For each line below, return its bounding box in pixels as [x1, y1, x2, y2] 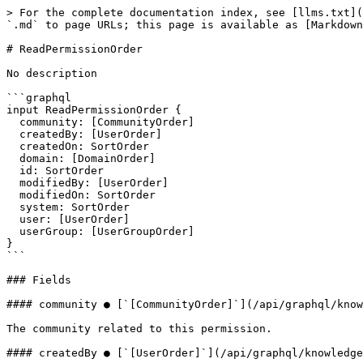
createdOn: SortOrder [6, 140, 19, 152]
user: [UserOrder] [6, 213, 19, 225]
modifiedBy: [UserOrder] [6, 177, 19, 189]
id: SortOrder [6, 164, 19, 177]
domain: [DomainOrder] [6, 152, 19, 164]
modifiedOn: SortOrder [6, 189, 19, 201]
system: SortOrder [6, 201, 19, 213]
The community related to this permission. [6, 322, 272, 335]
